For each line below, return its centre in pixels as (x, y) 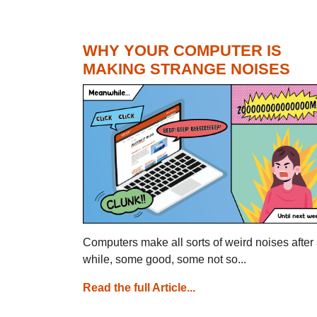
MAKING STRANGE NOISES (186, 69)
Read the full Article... (139, 287)
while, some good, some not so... (165, 259)
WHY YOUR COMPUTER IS (182, 50)
